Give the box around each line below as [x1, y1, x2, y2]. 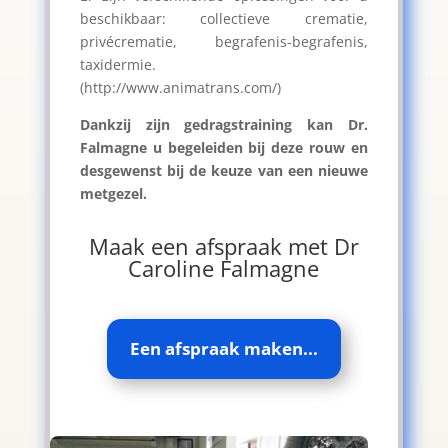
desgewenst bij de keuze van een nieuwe [79, 160, 369, 180]
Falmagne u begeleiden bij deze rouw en [79, 137, 369, 157]
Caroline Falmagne [128, 252, 320, 283]
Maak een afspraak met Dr [88, 230, 359, 261]
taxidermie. [79, 54, 156, 74]
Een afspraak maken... [129, 336, 318, 360]
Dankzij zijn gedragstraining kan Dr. [79, 114, 369, 134]
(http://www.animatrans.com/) [79, 77, 281, 97]
